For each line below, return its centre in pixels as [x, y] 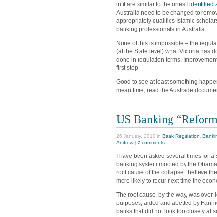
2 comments [151, 143]
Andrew [125, 143]
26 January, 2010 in [139, 136]
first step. [128, 68]
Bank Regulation [181, 136]
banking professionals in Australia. [161, 29]
